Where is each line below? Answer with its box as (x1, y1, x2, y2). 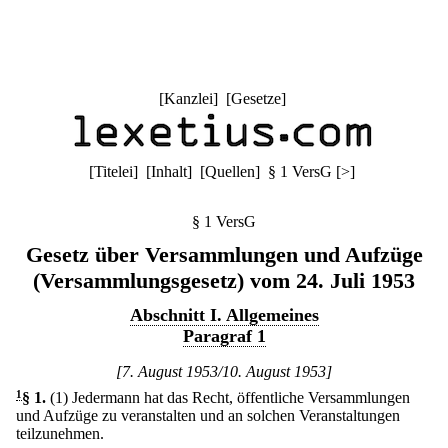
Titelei (94, 163, 133, 180)
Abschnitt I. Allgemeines (129, 305, 319, 325)
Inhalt (151, 163, 187, 180)
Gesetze (230, 90, 281, 107)
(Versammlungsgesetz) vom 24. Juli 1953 (33, 268, 415, 293)
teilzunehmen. (16, 425, 104, 442)
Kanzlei (163, 90, 213, 107)
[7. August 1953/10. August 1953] (116, 363, 332, 380)
